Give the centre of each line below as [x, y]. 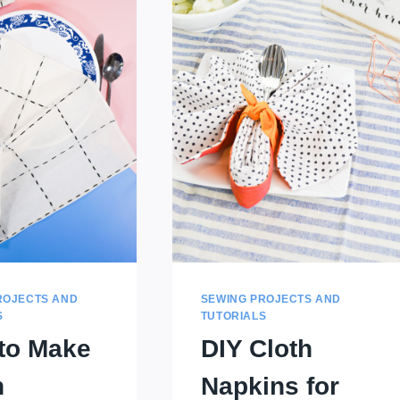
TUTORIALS [233, 317]
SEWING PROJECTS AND [271, 300]
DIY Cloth [256, 349]
